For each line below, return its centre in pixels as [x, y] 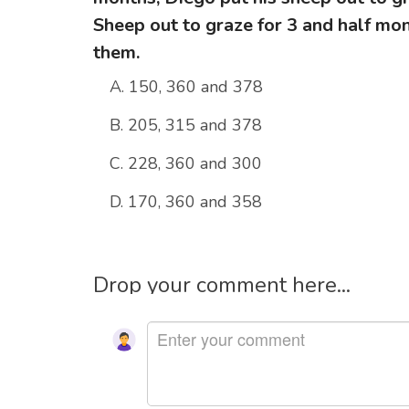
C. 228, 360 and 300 [186, 164]
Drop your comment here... [222, 285]
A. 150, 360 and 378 [186, 87]
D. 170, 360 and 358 [186, 202]
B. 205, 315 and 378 [186, 126]
